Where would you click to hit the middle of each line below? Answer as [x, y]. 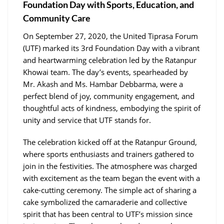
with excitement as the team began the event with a [111, 178]
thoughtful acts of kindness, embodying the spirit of [112, 108]
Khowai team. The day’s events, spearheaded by [105, 72]
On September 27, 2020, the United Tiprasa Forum [110, 36]
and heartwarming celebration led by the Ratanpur [110, 60]
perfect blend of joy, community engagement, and [109, 96]
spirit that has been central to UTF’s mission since [108, 214]
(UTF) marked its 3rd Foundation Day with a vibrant [111, 48]
